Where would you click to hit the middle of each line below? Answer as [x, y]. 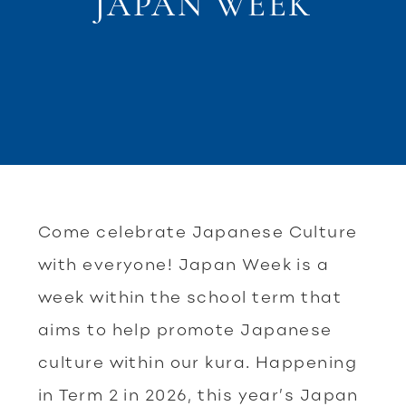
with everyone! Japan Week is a [184, 264]
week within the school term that [190, 296]
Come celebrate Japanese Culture [198, 231]
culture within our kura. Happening [198, 362]
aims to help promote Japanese [185, 329]
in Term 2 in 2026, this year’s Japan [198, 394]
